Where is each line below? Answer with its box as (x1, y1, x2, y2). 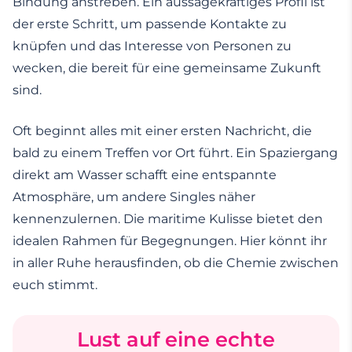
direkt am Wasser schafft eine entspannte (13, 167, 277, 183)
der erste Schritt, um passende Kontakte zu (13, 16, 287, 32)
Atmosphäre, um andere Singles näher (13, 189, 255, 205)
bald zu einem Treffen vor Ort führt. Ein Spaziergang (13, 145, 338, 161)
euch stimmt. (13, 277, 97, 293)
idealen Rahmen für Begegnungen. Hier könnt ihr (13, 233, 327, 249)
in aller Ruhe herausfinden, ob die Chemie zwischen (13, 255, 339, 271)
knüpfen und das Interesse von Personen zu (13, 38, 291, 54)
